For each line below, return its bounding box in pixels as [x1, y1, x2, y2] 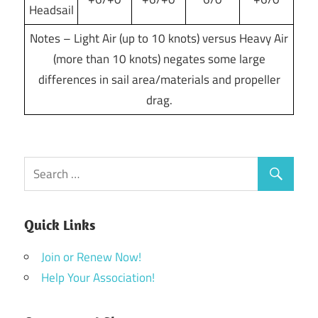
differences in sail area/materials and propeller [38, 70, 280, 89]
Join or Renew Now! [41, 248, 141, 267]
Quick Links [24, 216, 95, 234]
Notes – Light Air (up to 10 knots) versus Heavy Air [30, 28, 288, 48]
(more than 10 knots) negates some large [53, 49, 265, 68]
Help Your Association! [41, 268, 155, 287]
